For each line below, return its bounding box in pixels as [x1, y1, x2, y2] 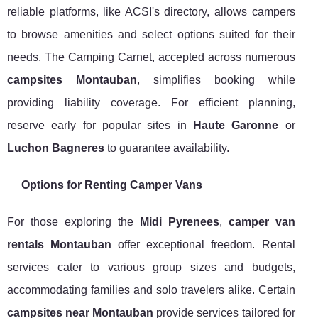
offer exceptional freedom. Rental [111, 238, 295, 251]
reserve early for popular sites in [7, 119, 193, 132]
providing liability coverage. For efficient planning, [7, 97, 295, 109]
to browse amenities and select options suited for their [7, 28, 295, 41]
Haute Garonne [192, 119, 279, 132]
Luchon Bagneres [7, 142, 104, 155]
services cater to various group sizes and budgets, [7, 261, 295, 274]
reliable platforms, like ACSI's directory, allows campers [7, 6, 295, 18]
